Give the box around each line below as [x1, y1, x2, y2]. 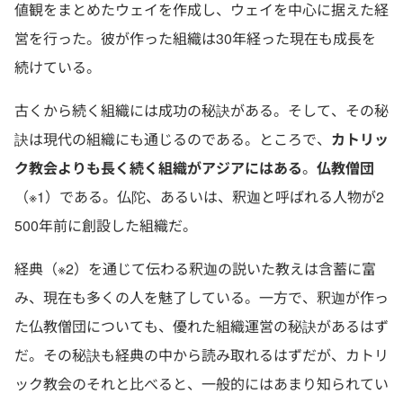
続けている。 [14, 57, 101, 77]
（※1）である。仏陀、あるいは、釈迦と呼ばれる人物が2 [14, 186, 384, 207]
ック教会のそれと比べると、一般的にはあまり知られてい [14, 373, 389, 394]
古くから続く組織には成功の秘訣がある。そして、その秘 [14, 100, 389, 121]
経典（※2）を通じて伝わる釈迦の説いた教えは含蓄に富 [14, 258, 376, 279]
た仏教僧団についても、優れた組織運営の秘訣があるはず [14, 316, 389, 336]
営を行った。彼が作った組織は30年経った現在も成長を [14, 28, 376, 49]
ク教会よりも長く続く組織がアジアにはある [14, 157, 302, 178]
